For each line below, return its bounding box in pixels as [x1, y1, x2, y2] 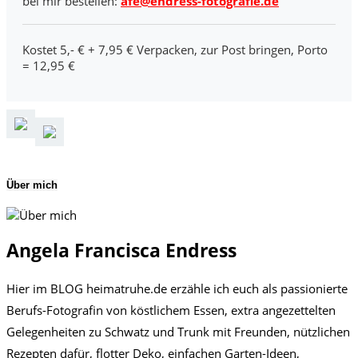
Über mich [6, 179, 58, 192]
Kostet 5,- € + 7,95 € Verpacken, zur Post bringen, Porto [22, 42, 328, 58]
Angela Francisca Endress [6, 238, 237, 264]
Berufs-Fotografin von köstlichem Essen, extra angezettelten [6, 301, 336, 318]
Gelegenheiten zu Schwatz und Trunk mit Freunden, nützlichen [6, 323, 350, 340]
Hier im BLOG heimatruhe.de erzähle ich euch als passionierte [6, 280, 348, 296]
